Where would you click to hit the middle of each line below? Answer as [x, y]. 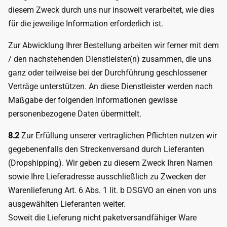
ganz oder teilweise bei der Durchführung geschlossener [108, 73]
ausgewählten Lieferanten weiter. [67, 204]
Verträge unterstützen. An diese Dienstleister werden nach [110, 86]
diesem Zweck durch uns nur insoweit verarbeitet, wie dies [111, 10]
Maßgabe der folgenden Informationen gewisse [93, 100]
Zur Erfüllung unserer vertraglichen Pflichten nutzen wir [118, 136]
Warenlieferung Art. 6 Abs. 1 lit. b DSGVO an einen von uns [112, 190]
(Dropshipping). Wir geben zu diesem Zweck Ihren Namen [110, 163]
